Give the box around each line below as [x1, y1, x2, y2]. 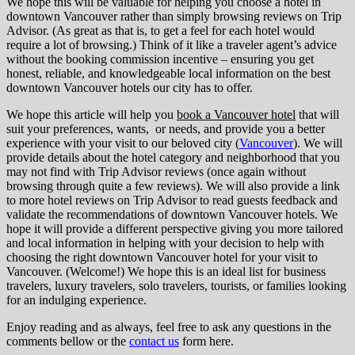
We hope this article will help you [6, 107, 177, 121]
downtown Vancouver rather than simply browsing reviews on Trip [6, 9, 342, 23]
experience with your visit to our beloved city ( [6, 136, 239, 150]
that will [296, 107, 339, 121]
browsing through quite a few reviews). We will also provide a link [6, 178, 340, 193]
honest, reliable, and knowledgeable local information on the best [6, 66, 330, 80]
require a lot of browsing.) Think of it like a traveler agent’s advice [6, 37, 337, 52]
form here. [179, 334, 234, 348]
